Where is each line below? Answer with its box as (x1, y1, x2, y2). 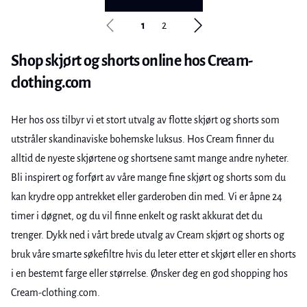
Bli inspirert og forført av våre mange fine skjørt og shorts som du (11, 172, 286, 183)
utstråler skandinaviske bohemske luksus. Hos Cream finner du (11, 134, 274, 145)
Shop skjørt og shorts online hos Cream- (11, 53, 253, 69)
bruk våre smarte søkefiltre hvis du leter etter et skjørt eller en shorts (11, 249, 296, 260)
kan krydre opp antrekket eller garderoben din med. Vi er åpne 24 (11, 191, 282, 202)
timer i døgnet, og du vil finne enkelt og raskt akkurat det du (11, 210, 262, 221)
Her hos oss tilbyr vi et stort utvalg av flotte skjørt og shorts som (11, 114, 280, 125)
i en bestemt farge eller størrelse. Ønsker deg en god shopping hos (11, 268, 288, 279)
